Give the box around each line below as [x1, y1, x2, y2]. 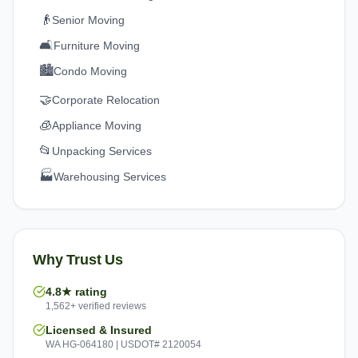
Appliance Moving [52, 119, 141, 132]
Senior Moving [52, 14, 125, 26]
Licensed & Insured [46, 324, 152, 336]
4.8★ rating [46, 285, 107, 298]
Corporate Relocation [52, 93, 160, 106]
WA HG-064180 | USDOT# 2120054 [46, 339, 201, 350]
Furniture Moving [54, 39, 140, 52]
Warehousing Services [54, 170, 166, 183]
